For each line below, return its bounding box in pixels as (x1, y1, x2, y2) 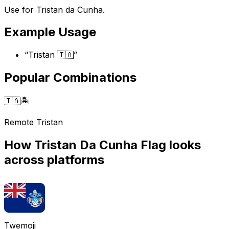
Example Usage (4, 25, 96, 40)
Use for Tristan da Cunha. (4, 4, 105, 15)
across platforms (4, 152, 104, 168)
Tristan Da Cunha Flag (34, 138, 166, 153)
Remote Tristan (4, 117, 63, 128)
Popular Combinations (4, 70, 136, 85)
